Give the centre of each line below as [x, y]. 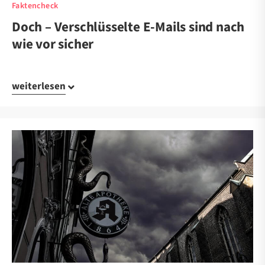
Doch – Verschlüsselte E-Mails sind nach [128, 27]
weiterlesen [39, 87]
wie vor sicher [53, 44]
